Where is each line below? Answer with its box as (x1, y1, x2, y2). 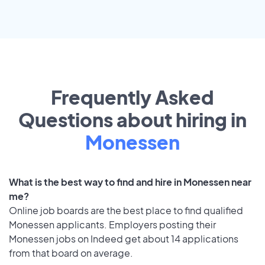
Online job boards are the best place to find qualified (9, 204, 243, 217)
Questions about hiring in (18, 108, 247, 132)
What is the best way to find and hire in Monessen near (9, 176, 251, 189)
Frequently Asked (51, 85, 214, 109)
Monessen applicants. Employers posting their (9, 218, 216, 231)
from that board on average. (9, 247, 133, 260)
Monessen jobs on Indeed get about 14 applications (9, 232, 238, 245)
